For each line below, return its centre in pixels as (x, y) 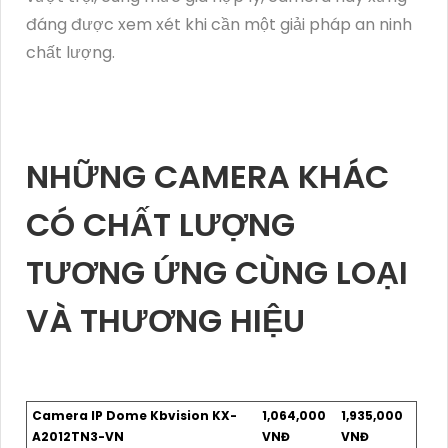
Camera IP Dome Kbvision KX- (134, 415)
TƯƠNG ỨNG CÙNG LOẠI (217, 272)
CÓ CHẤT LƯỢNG (160, 224)
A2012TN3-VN (78, 436)
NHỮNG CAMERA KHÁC (207, 176)
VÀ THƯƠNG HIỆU (165, 320)
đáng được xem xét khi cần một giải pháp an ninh (219, 24)
